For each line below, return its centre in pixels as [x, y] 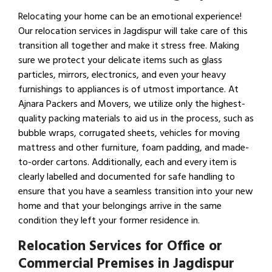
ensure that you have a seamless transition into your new [136, 192]
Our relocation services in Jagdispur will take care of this [133, 31]
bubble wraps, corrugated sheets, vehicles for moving [129, 133]
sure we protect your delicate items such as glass [120, 60]
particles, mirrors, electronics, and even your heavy [122, 75]
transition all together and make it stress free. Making [129, 46]
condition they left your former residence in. [109, 221]
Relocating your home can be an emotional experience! [130, 17]
